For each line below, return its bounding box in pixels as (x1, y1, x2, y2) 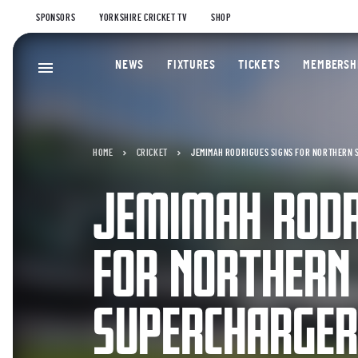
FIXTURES (166, 58, 216, 71)
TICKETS (238, 58, 280, 71)
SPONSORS (36, 13, 76, 22)
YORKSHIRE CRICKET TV (99, 13, 188, 22)
